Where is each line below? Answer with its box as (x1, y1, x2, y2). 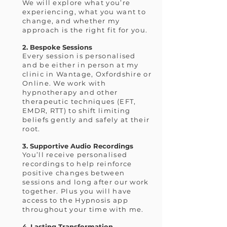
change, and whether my (22, 17, 120, 25)
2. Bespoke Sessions (22, 43, 92, 51)
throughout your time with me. (22, 205, 144, 213)
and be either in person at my (22, 61, 139, 69)
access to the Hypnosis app (22, 196, 128, 204)
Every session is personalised (22, 52, 136, 60)
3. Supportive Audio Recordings (22, 142, 133, 150)
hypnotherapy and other (22, 88, 118, 96)
